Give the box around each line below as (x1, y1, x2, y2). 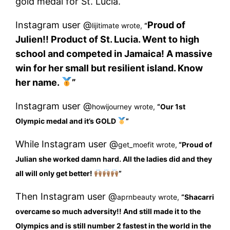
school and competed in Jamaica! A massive (15, 48, 213, 59)
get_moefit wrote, (118, 140, 178, 149)
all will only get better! (15, 168, 94, 178)
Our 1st (160, 102, 186, 111)
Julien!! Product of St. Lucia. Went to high (15, 33, 200, 45)
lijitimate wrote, (92, 21, 145, 30)
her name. (15, 76, 62, 88)
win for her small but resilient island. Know (15, 62, 203, 73)
